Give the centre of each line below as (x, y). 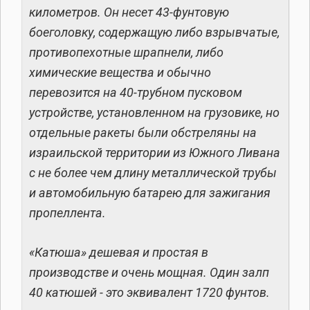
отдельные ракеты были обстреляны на (143, 133)
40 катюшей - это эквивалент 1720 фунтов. (149, 293)
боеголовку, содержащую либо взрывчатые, (154, 33)
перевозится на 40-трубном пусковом (136, 93)
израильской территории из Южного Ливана (155, 153)
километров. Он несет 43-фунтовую (129, 12)
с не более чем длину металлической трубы (153, 173)
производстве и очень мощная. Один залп (149, 273)
